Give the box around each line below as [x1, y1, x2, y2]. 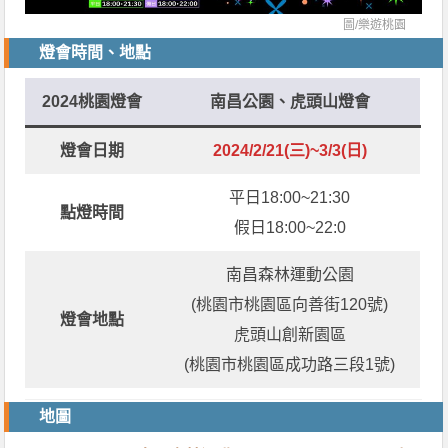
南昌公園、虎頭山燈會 [209, 92, 370, 110]
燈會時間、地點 [39, 43, 152, 61]
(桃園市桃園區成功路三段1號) [184, 355, 396, 373]
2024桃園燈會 [42, 92, 143, 110]
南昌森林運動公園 [225, 265, 354, 283]
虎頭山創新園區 [233, 325, 346, 343]
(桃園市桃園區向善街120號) [191, 295, 389, 313]
